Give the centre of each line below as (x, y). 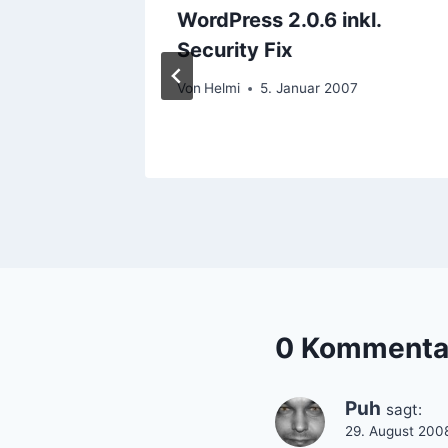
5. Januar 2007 (309, 88)
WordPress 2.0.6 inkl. (279, 19)
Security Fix (234, 49)
